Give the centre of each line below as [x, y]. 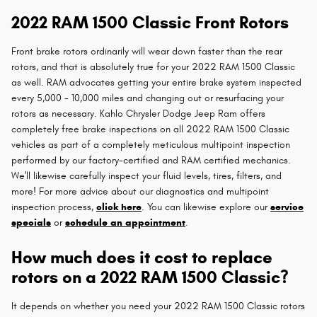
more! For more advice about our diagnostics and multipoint [140, 191]
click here [119, 207]
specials [31, 222]
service [287, 207]
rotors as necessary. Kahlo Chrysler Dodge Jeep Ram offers [138, 113]
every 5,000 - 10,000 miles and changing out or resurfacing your [148, 98]
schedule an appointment [125, 222]
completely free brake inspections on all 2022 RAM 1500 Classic [150, 129]
